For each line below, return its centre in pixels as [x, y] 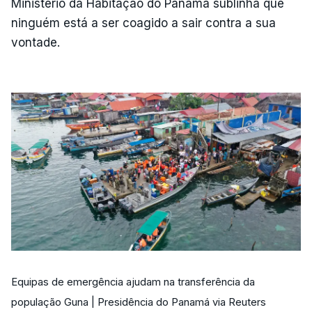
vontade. [36, 42]
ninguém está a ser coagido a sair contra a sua [143, 23]
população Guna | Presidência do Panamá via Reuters [139, 303]
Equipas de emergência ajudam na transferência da [133, 282]
